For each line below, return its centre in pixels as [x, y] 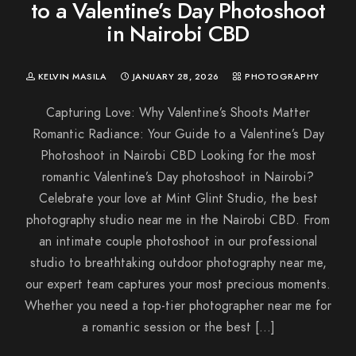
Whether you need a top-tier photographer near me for [178, 306]
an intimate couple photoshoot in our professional [178, 241]
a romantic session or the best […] [178, 327]
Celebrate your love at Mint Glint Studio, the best [178, 198]
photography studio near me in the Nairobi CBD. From [178, 220]
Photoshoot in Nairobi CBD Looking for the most [178, 155]
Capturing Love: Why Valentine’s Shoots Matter [178, 112]
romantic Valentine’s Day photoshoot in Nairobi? [178, 177]
